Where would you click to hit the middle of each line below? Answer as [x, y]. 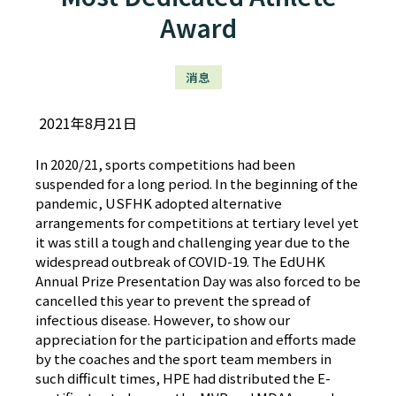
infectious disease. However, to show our [163, 319]
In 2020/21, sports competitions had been [165, 164]
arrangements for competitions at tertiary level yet [197, 222]
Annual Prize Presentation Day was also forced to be [198, 280]
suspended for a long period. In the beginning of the [197, 183]
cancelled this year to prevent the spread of [173, 300]
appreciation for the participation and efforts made [196, 339]
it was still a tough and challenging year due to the [193, 241]
